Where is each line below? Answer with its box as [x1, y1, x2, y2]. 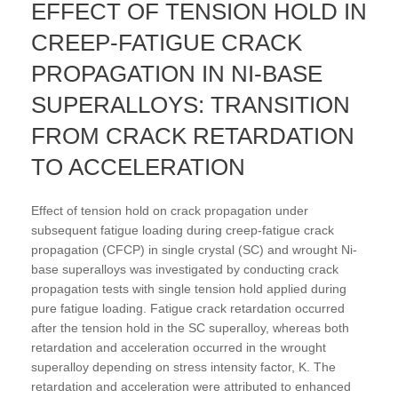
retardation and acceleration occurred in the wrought [31, 339, 326, 354]
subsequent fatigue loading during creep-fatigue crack [31, 222, 334, 237]
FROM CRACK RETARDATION [31, 122, 354, 149]
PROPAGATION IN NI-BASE [31, 60, 322, 87]
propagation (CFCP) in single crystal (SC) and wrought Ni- [31, 242, 357, 257]
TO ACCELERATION [31, 153, 245, 180]
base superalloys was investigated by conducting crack [31, 261, 338, 276]
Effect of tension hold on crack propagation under [31, 203, 308, 218]
